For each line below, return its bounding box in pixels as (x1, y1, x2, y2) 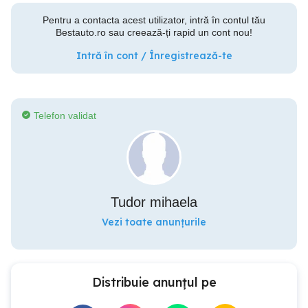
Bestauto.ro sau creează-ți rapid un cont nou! (56, 27, 252, 38)
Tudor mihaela (111, 195, 197, 210)
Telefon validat (34, 110, 96, 121)
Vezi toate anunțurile (102, 216, 206, 228)
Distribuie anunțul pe (91, 274, 217, 290)
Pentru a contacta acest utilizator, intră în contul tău (43, 14, 265, 25)
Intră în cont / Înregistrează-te (76, 49, 232, 62)
